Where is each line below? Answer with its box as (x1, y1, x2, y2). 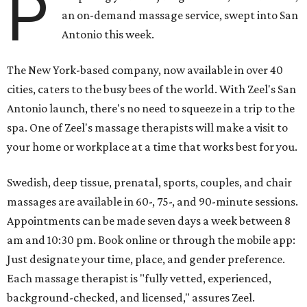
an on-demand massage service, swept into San (62, 8, 299, 23)
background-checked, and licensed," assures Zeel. (7, 291, 255, 305)
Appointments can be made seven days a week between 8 (7, 214, 291, 228)
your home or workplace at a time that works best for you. (7, 140, 297, 154)
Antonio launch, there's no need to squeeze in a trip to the (7, 101, 295, 116)
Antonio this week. (62, 27, 155, 42)
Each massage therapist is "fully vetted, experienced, (7, 271, 271, 286)
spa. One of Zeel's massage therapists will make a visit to (7, 121, 288, 135)
